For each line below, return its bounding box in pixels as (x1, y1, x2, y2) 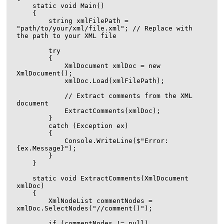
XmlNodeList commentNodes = (16, 197, 49, 204)
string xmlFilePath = (16, 17, 49, 24)
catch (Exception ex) (16, 122, 49, 129)
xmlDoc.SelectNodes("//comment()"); (16, 204, 153, 212)
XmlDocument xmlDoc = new (16, 62, 65, 69)
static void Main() (16, 2, 33, 9)
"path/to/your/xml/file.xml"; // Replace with (16, 24, 193, 32)
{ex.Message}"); (16, 144, 77, 152)
